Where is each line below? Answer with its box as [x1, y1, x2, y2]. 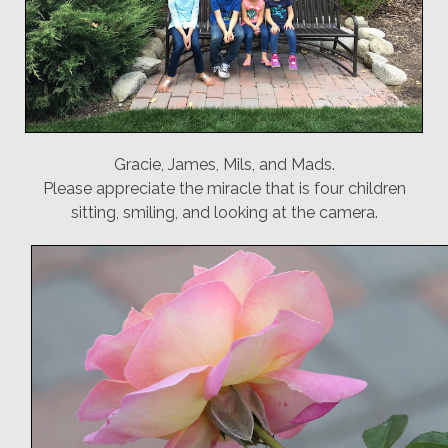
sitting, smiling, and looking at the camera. [70, 202, 378, 222]
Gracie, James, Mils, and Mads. [113, 154, 335, 174]
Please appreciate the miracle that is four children [42, 178, 406, 198]
